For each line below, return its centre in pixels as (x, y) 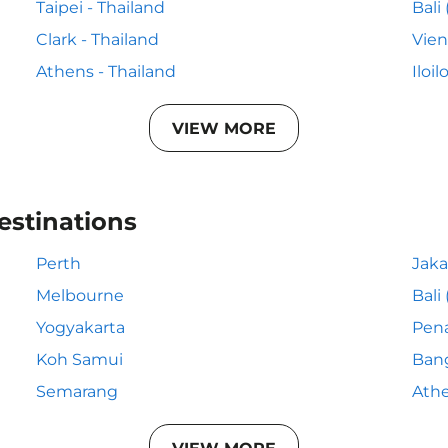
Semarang (77, 391)
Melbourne (80, 295)
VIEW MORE (224, 128)
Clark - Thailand (97, 39)
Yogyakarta (80, 327)
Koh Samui (79, 359)
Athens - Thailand (106, 71)
